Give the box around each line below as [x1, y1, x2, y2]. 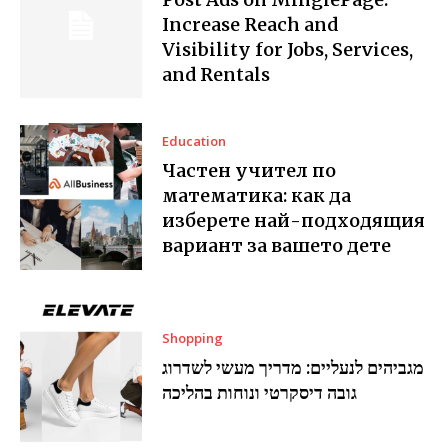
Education [162, 132, 227, 151]
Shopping [162, 329, 224, 348]
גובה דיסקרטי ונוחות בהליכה [162, 381, 358, 405]
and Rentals [162, 62, 271, 86]
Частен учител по [162, 159, 337, 183]
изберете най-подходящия [162, 209, 426, 233]
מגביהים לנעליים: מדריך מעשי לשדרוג [162, 356, 425, 380]
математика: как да [162, 184, 352, 208]
